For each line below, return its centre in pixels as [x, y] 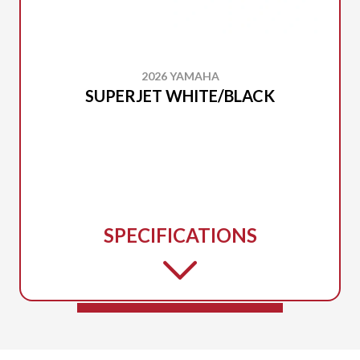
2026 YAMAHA [180, 76]
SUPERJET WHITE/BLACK [180, 96]
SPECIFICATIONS [180, 235]
